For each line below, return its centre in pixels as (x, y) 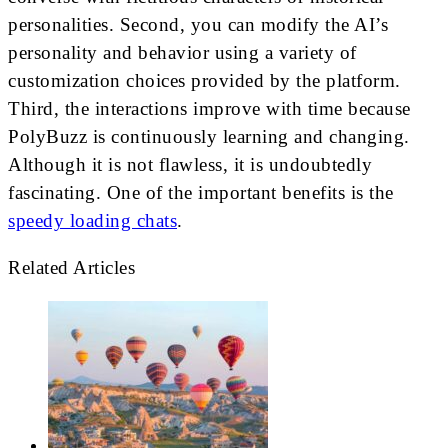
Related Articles (71, 268)
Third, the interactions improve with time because (209, 109)
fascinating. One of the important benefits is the (201, 193)
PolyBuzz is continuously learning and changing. (209, 137)
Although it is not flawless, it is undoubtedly (190, 165)
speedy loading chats (92, 221)
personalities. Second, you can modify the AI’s (198, 25)
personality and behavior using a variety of (182, 53)
